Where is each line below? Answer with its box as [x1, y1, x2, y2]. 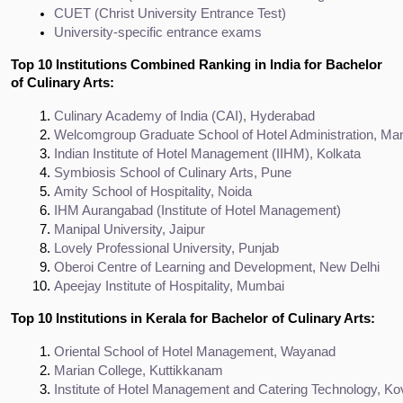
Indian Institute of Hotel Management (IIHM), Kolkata [54, 146, 361, 161]
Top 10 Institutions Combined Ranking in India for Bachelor [11, 57, 382, 72]
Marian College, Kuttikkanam [54, 363, 223, 378]
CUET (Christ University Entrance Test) [54, 5, 286, 21]
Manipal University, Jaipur [54, 221, 205, 237]
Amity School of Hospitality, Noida [54, 184, 252, 199]
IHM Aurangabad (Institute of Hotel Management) [54, 202, 341, 218]
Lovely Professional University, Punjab [54, 240, 279, 255]
